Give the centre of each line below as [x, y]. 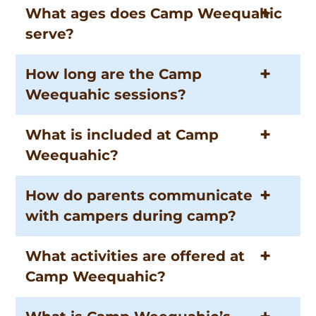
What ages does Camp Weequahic [154, 14]
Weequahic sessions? [106, 95]
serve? [50, 34]
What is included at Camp [122, 135]
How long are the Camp [114, 74]
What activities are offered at [135, 256]
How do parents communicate [139, 196]
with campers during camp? [131, 216]
